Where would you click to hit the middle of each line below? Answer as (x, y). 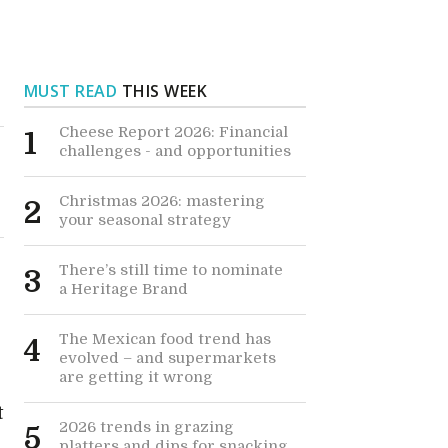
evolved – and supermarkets (167, 358)
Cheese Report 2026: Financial (173, 132)
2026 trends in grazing (146, 427)
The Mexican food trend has (164, 339)
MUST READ (70, 91)
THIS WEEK (162, 91)
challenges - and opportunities (174, 151)
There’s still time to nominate (170, 270)
